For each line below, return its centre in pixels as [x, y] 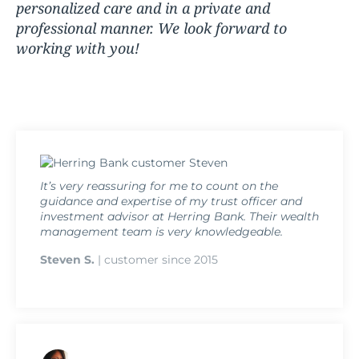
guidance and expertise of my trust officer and [171, 201]
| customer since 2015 [156, 259]
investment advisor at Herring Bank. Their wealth [179, 216]
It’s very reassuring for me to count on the [159, 186]
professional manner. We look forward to [151, 28]
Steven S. [67, 259]
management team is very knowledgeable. [161, 231]
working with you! [77, 48]
